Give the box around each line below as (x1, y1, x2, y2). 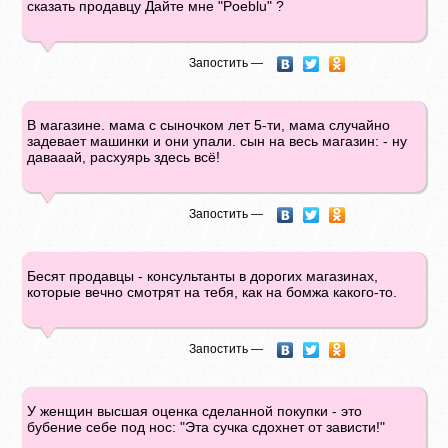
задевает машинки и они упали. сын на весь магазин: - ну (27, 133, 408, 149)
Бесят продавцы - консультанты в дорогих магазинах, (27, 268, 379, 284)
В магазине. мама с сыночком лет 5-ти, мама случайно (27, 117, 391, 133)
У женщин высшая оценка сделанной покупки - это (27, 403, 363, 419)
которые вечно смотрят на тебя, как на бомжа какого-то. (27, 284, 398, 300)
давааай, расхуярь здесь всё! (27, 149, 221, 165)
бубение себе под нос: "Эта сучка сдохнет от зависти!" (27, 419, 386, 435)
